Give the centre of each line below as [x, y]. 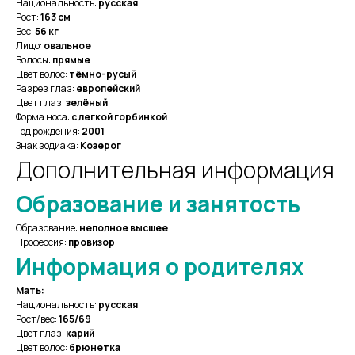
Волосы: [34, 60]
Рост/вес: [37, 319]
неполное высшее [124, 228]
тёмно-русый [103, 74]
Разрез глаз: [46, 89]
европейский [108, 89]
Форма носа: [44, 117]
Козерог [101, 146]
